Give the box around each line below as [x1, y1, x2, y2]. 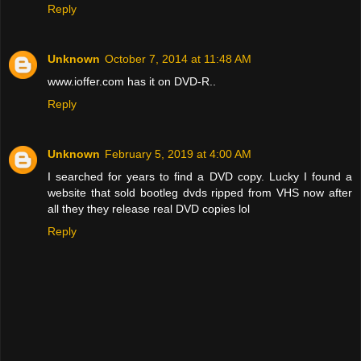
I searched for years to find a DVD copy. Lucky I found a [48, 169, 352, 183]
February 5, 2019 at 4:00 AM [105, 147, 251, 160]
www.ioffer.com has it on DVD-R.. [48, 74, 216, 88]
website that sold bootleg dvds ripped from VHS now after [48, 185, 352, 199]
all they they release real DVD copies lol [48, 201, 250, 215]
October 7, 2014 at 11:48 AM [105, 52, 251, 65]
